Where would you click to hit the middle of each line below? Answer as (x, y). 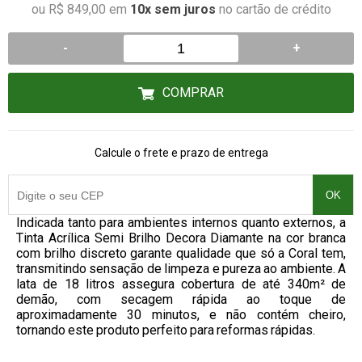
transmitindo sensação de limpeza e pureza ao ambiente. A (181, 269)
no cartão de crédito (273, 9)
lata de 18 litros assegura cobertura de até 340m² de (181, 284)
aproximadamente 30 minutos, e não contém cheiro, (181, 315)
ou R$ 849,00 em (80, 9)
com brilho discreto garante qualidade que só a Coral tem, (181, 253)
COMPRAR (193, 93)
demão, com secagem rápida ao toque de (181, 299)
